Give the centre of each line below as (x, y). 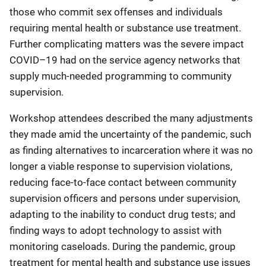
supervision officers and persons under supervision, (125, 198)
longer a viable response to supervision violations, (121, 166)
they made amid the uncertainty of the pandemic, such (130, 134)
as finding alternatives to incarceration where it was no (131, 150)
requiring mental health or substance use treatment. (125, 28)
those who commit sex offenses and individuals (116, 12)
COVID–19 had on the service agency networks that (125, 60)
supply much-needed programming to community (121, 76)
